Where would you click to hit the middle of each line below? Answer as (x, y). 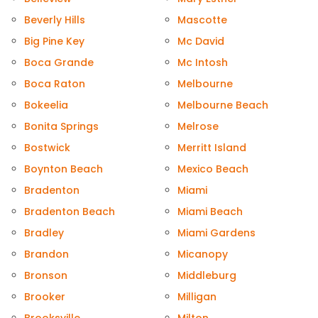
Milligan (197, 297)
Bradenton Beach (70, 212)
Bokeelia (46, 105)
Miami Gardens (216, 233)
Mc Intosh (203, 63)
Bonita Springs (61, 127)
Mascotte (202, 20)
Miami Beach (210, 212)
